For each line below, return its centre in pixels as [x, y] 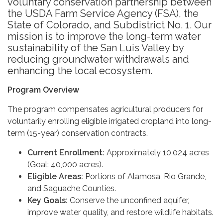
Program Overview [43, 90]
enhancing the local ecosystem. [80, 71]
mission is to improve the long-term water [104, 36]
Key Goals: [48, 200]
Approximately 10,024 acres [157, 153]
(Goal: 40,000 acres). [65, 165]
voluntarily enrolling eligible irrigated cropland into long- [110, 121]
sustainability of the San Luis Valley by [96, 48]
